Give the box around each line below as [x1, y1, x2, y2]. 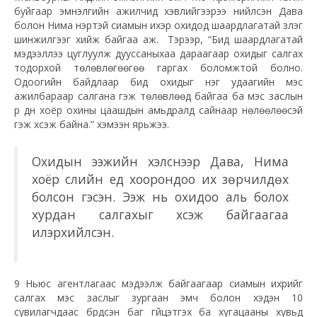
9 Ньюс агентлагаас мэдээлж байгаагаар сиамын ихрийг [14, 277, 303, 291]
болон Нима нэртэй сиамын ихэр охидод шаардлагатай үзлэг [14, 18, 303, 33]
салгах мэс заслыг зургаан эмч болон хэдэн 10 [14, 291, 303, 305]
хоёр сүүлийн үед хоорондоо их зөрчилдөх [32, 171, 289, 188]
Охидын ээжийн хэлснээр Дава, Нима [32, 153, 289, 171]
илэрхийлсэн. [32, 224, 114, 241]
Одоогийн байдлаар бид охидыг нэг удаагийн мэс [14, 75, 303, 89]
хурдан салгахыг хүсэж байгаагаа [32, 206, 289, 224]
